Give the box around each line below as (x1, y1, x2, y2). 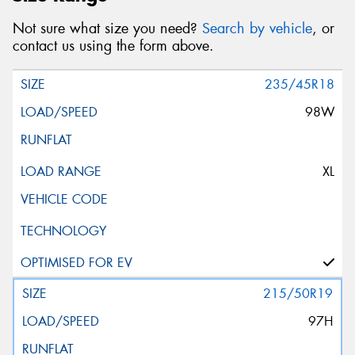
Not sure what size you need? (13, 19, 202, 39)
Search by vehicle (202, 19, 312, 39)
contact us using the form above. (13, 36, 214, 56)
